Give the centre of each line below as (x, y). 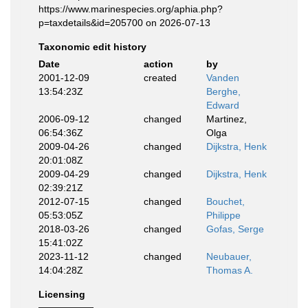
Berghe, (223, 91)
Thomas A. (230, 270)
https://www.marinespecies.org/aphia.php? (131, 9)
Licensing (62, 294)
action (158, 64)
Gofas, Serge (235, 229)
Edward (223, 105)
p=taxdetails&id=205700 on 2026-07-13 (124, 23)
